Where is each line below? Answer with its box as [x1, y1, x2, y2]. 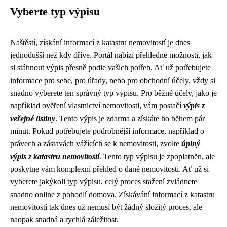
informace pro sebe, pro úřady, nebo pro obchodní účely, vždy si [10, 76, 215, 85]
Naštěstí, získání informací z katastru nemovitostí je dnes [10, 38, 190, 47]
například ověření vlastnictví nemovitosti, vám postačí [10, 101, 183, 110]
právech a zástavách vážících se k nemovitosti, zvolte [10, 139, 181, 148]
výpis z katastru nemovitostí [10, 152, 99, 161]
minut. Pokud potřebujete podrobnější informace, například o [10, 127, 204, 135]
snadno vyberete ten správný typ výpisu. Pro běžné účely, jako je [10, 89, 217, 97]
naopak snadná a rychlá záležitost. [10, 215, 119, 224]
